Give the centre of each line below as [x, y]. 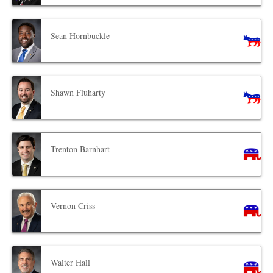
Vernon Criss [73, 206]
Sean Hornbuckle [80, 36]
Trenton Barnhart [80, 149]
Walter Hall [71, 263]
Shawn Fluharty [78, 93]
